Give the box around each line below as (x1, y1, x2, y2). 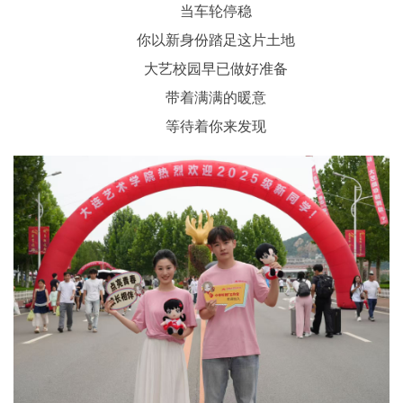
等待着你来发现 (166, 118, 266, 134)
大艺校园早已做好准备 (144, 60, 288, 76)
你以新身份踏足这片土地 (137, 31, 295, 48)
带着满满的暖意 (166, 89, 266, 105)
